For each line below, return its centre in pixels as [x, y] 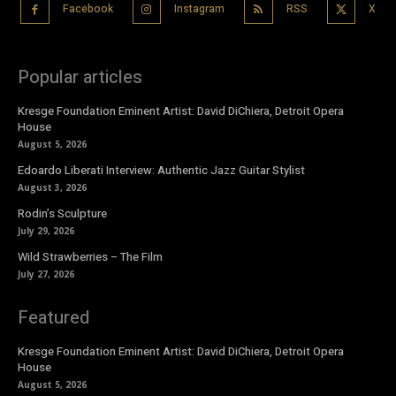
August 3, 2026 [52, 188]
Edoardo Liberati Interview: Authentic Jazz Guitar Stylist [161, 171]
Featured [53, 318]
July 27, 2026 [46, 274]
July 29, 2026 [46, 231]
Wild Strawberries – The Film [90, 257]
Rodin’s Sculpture [62, 214]
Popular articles [80, 78]
